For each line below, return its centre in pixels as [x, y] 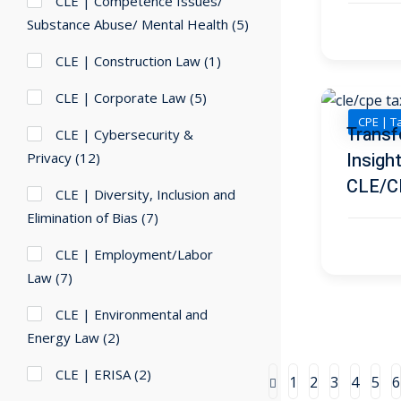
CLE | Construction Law [128, 61]
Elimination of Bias [82, 218]
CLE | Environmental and [132, 315]
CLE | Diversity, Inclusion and [145, 195]
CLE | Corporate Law [121, 98]
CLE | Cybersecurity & [124, 135]
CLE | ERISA [93, 375]
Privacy [49, 158]
